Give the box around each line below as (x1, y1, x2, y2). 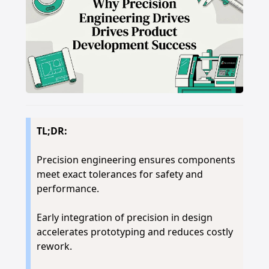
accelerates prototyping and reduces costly (36, 225, 233, 238)
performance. (36, 182, 99, 195)
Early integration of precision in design (36, 211, 213, 224)
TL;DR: (36, 124, 67, 138)
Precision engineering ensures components (36, 153, 235, 166)
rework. (36, 240, 72, 253)
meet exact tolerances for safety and (36, 168, 203, 181)
